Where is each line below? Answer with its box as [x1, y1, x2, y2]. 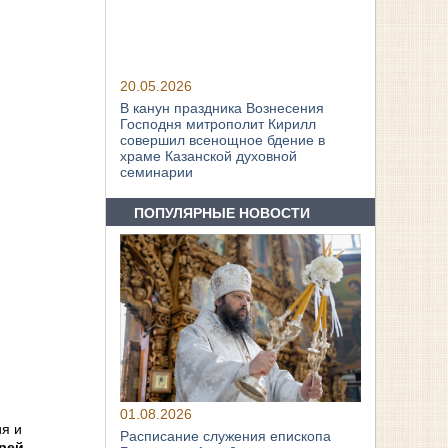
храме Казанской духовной [120, 148, 298, 165]
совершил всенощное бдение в [120, 132, 326, 149]
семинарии [120, 164, 194, 181]
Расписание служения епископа [120, 428, 332, 445]
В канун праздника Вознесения [120, 100, 325, 117]
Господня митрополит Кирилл [120, 116, 317, 133]
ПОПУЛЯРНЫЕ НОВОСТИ [134, 204, 311, 221]
